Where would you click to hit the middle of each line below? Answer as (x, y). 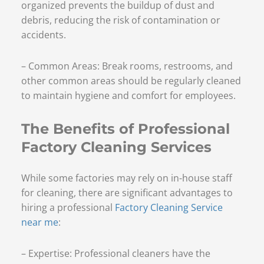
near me (39, 222)
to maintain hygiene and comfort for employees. (128, 95)
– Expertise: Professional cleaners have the (115, 253)
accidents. (43, 34)
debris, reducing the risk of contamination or (121, 20)
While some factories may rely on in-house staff (126, 178)
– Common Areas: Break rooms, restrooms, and (127, 66)
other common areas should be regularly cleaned (131, 80)
